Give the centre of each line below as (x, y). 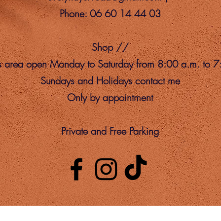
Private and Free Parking (110, 131)
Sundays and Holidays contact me (110, 80)
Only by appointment (110, 97)
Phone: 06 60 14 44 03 (110, 13)
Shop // (110, 47)
